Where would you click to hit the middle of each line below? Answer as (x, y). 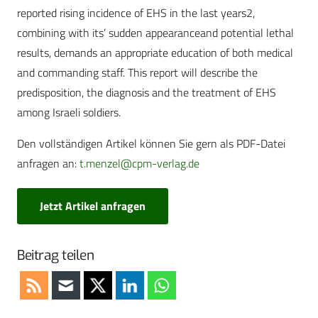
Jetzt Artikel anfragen (93, 205)
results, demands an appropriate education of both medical (155, 53)
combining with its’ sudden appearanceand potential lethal (155, 33)
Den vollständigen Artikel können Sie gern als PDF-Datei (151, 144)
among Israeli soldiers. (69, 113)
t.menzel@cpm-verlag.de (139, 164)
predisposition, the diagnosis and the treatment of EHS (147, 93)
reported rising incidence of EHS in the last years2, (136, 13)
